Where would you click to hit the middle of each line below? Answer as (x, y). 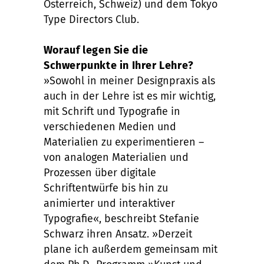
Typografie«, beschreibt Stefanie (121, 219)
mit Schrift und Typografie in (112, 111)
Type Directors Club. (91, 19)
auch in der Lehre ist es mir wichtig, (130, 96)
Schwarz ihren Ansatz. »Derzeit (118, 234)
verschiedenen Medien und (110, 127)
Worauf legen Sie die (96, 50)
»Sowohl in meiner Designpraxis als (129, 81)
